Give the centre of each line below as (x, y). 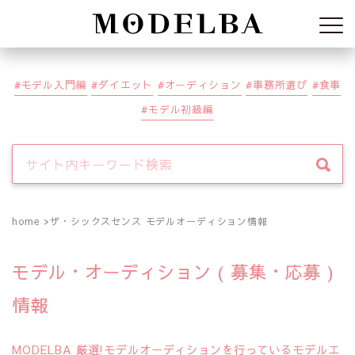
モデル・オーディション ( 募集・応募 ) (173, 271)
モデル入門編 (54, 84)
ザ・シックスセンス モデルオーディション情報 (159, 221)
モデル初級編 (181, 109)
